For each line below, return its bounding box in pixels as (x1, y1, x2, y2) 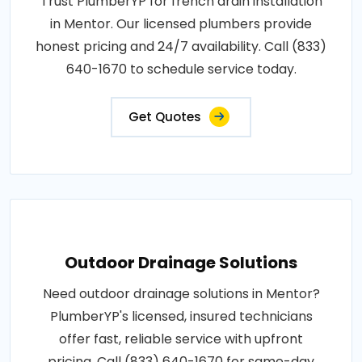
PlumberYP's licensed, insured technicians (49, 307, 313, 326)
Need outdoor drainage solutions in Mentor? (42, 284, 320, 303)
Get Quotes (128, 108, 201, 125)
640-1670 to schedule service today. (65, 60, 297, 78)
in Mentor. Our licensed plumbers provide (50, 15, 312, 33)
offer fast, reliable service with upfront (59, 330, 303, 348)
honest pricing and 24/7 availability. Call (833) (36, 37, 326, 56)
